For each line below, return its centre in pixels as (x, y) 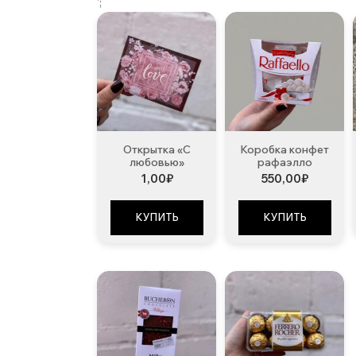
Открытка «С (157, 149)
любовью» (157, 162)
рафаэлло (284, 162)
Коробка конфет (285, 149)
